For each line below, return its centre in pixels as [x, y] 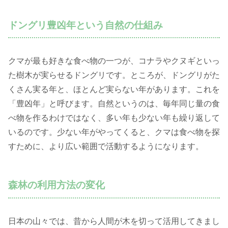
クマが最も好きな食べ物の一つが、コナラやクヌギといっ [114, 61]
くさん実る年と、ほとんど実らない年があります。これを [114, 90]
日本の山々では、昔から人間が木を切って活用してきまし [114, 221]
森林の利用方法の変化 [56, 185]
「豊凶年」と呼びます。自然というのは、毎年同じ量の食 [114, 104]
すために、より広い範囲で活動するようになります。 [106, 147]
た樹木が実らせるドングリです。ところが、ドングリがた [114, 75]
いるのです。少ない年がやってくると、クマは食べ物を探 [114, 132]
